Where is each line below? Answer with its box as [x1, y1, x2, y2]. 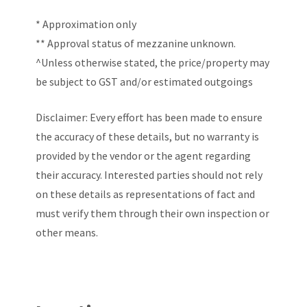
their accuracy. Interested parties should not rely [36, 168, 263, 182]
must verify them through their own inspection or [36, 206, 270, 220]
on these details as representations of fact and [36, 187, 256, 201]
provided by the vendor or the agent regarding [36, 149, 251, 162]
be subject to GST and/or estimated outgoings [36, 75, 254, 88]
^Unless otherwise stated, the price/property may [36, 56, 270, 69]
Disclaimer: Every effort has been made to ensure [36, 110, 263, 124]
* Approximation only [36, 17, 137, 31]
